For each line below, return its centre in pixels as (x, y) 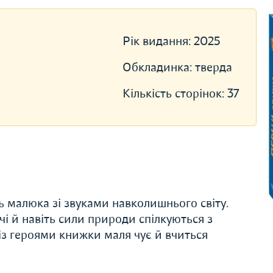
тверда (213, 67)
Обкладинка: (158, 67)
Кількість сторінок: (175, 94)
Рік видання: (158, 41)
